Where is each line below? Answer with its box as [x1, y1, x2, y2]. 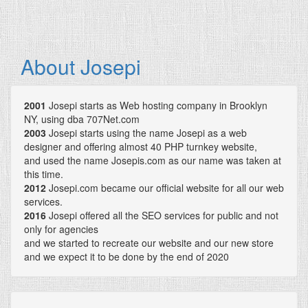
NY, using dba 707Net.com [24, 111, 140, 126]
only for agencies [24, 221, 98, 236]
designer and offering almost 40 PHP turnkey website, [24, 139, 257, 153]
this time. [24, 166, 63, 181]
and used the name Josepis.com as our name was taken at [24, 153, 281, 167]
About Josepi [21, 51, 141, 81]
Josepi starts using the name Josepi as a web [46, 125, 247, 140]
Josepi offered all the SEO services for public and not [46, 208, 278, 222]
